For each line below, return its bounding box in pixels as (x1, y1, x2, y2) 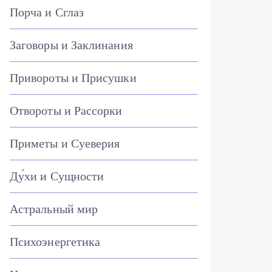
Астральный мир (10, 202, 98, 216)
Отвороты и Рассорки (10, 104, 123, 117)
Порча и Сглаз (10, 5, 84, 19)
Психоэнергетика (10, 235, 101, 248)
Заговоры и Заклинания (10, 38, 133, 52)
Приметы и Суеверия (10, 137, 120, 150)
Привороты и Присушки (10, 71, 137, 84)
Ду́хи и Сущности (10, 169, 104, 183)
